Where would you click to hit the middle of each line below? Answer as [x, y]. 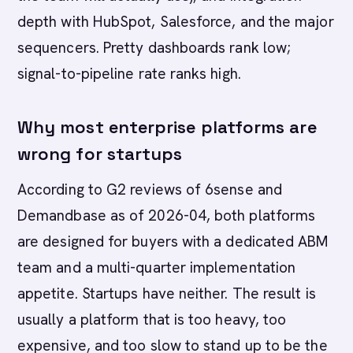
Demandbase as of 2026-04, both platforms [167, 216]
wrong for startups [100, 154]
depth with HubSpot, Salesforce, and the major [176, 22]
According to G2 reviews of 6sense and [150, 190]
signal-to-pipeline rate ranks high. [129, 74]
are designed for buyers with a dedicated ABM [173, 242]
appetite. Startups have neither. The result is [167, 294]
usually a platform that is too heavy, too [152, 320]
